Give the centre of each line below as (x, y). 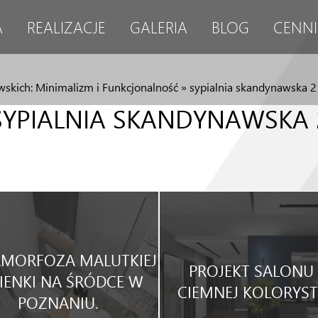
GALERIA (159, 27)
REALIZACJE (66, 27)
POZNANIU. (58, 302)
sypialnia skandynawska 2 (253, 87)
